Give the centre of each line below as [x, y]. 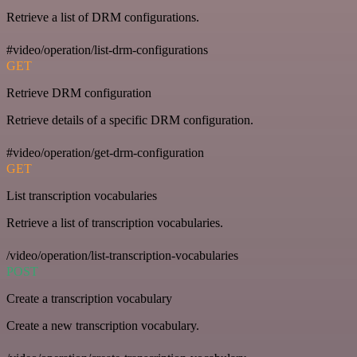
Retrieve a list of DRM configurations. [103, 18]
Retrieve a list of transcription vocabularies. [115, 223]
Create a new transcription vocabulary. [103, 326]
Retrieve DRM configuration [79, 93]
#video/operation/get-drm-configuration [105, 153]
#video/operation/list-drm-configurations [107, 50]
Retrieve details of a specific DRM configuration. [130, 120]
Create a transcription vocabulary [89, 299]
